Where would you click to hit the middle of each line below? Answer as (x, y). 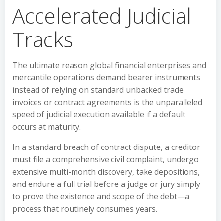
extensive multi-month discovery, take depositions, (106, 172)
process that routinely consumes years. (85, 209)
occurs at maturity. (47, 127)
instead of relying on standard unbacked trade (98, 90)
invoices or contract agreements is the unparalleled (107, 102)
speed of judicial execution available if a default (99, 114)
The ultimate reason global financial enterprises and (109, 65)
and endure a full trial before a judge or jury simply (106, 184)
